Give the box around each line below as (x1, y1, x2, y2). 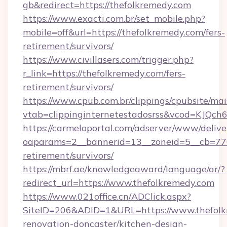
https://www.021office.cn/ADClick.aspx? (23, 191, 191, 202)
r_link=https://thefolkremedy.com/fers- (23, 67, 185, 79)
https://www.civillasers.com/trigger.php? (23, 54, 194, 65)
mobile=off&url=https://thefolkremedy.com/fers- (23, 26, 225, 38)
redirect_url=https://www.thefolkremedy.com (23, 177, 214, 188)
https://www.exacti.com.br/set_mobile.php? (23, 13, 205, 24)
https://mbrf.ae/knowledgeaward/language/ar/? (23, 163, 225, 175)
